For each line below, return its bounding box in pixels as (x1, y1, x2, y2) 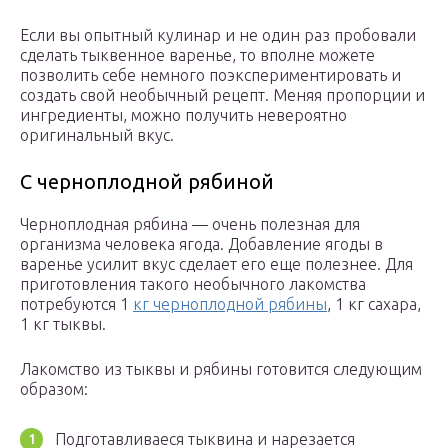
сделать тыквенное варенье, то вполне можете (20, 46, 375, 65)
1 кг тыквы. (20, 315, 106, 334)
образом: (20, 380, 88, 399)
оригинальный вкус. (20, 126, 174, 145)
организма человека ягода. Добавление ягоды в (20, 235, 383, 254)
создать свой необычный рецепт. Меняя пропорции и (20, 86, 425, 105)
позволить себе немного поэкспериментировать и (20, 66, 401, 85)
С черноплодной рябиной (20, 170, 274, 194)
